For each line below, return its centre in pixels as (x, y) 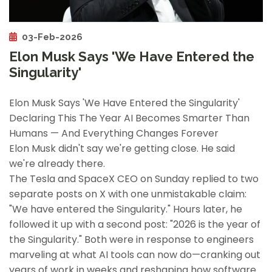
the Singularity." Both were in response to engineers (131, 240)
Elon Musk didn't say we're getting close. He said (122, 149)
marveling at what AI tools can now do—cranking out (135, 255)
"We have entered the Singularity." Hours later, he (126, 209)
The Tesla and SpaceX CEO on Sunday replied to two (134, 179)
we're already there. (57, 164)
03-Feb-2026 (52, 37)
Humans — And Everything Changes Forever (114, 134)
